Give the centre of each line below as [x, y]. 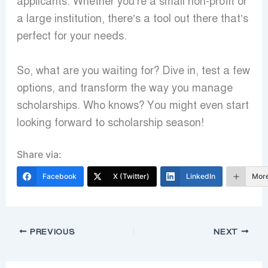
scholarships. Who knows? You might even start [133, 105]
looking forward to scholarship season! [110, 122]
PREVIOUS [51, 232]
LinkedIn [200, 176]
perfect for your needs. [71, 36]
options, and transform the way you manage [124, 88]
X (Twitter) [131, 176]
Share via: [39, 154]
